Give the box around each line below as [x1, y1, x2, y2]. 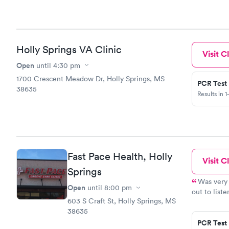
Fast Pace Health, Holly [67, 150, 172, 163]
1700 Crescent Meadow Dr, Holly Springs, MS [16, 74, 165, 83]
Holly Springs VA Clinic [16, 43, 122, 56]
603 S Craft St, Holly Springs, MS [67, 196, 176, 205]
